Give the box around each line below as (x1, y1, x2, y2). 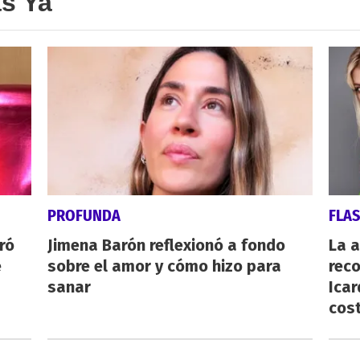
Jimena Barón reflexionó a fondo (47, 235, 285, 256)
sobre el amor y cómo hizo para (47, 256, 281, 276)
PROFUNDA (47, 206, 121, 226)
